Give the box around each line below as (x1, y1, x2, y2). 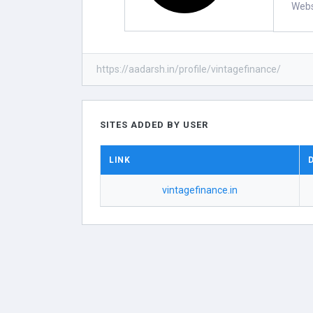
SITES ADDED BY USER (100, 119, 208, 130)
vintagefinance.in (162, 184, 238, 196)
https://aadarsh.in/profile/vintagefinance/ (96, 64, 281, 75)
